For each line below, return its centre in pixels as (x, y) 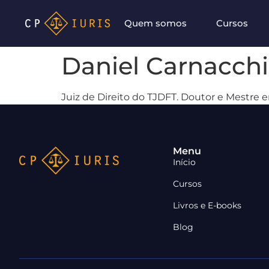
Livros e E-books (207, 205)
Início (184, 162)
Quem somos (156, 23)
